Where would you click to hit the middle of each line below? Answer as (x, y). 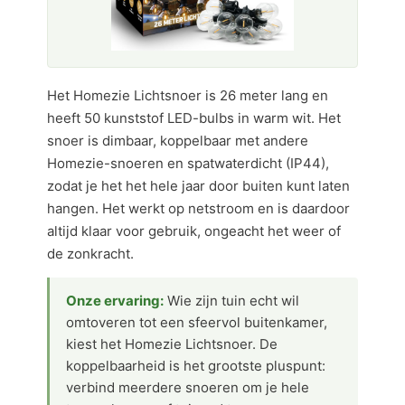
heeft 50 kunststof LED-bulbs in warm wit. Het (194, 118)
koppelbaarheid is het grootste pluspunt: (196, 366)
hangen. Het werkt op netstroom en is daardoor (198, 208)
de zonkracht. (90, 254)
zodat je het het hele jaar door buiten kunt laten (198, 186)
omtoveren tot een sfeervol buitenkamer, (197, 322)
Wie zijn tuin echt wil (231, 301)
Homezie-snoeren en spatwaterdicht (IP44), (188, 163)
